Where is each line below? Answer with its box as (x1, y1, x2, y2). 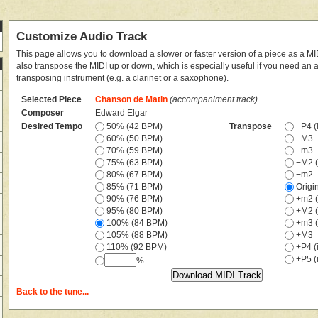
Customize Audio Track (16, 29, 147, 43)
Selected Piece (21, 94, 82, 104)
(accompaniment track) (170, 94, 258, 104)
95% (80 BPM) (104, 206, 163, 215)
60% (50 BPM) (104, 133, 163, 143)
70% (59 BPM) (104, 146, 163, 155)
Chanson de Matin (95, 94, 168, 104)
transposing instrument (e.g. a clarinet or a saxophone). (16, 74, 229, 83)
